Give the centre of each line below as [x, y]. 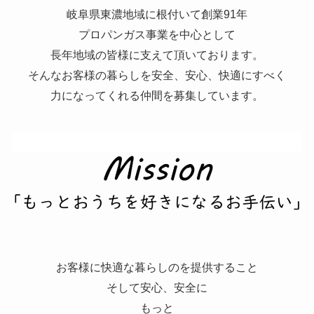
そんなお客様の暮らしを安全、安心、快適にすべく [157, 75]
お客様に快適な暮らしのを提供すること [157, 267]
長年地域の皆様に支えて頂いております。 [157, 55]
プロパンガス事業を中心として [157, 35]
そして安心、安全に [157, 288]
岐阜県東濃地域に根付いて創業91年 [157, 14]
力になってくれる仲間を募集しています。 [157, 96]
